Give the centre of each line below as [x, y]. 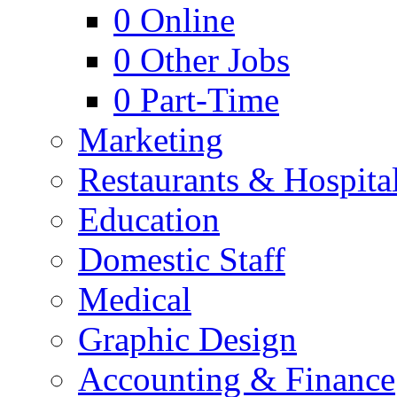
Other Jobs [215, 60]
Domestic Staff [182, 259]
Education [149, 219]
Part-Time [210, 100]
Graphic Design [187, 339]
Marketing [151, 140]
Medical [135, 299]
